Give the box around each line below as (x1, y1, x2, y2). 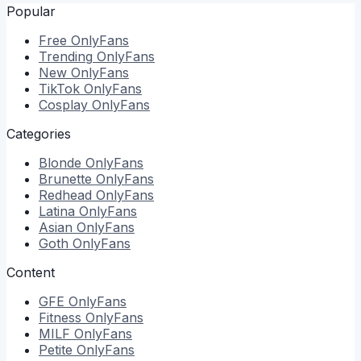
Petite (39, 342, 73, 359)
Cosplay (39, 97, 88, 114)
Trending (39, 48, 93, 65)
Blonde (39, 155, 81, 172)
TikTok (39, 81, 80, 98)
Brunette (39, 171, 92, 188)
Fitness (39, 309, 81, 326)
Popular (6, 3, 56, 20)
